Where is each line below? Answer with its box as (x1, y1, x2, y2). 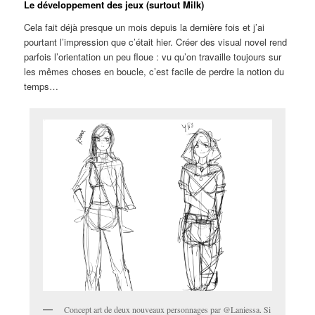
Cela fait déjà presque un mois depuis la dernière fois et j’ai (24, 20, 265, 34)
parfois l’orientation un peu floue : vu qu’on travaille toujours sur (24, 49, 282, 63)
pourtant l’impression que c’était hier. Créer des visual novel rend (24, 34, 288, 49)
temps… (24, 79, 59, 93)
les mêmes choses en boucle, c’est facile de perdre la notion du (24, 64, 285, 78)
